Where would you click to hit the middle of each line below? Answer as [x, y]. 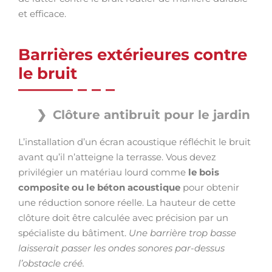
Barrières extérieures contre [133, 55]
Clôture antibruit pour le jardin [151, 115]
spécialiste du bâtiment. [73, 233]
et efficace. [42, 14]
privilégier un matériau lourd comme [103, 172]
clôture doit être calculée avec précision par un [123, 218]
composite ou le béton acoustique [100, 187]
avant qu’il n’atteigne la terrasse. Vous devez [117, 157]
